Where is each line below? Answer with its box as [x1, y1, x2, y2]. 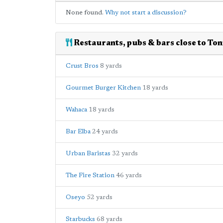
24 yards [92, 128, 118, 135]
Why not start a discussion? [105, 9, 187, 16]
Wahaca [66, 106, 87, 113]
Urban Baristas [66, 150, 111, 157]
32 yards [112, 150, 138, 157]
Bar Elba [66, 128, 91, 135]
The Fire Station [66, 172, 114, 179]
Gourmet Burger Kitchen [66, 84, 141, 91]
